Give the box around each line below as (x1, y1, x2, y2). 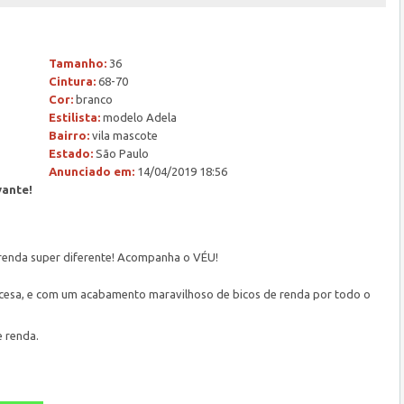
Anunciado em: (49, 165, 134, 178)
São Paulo (93, 147, 149, 160)
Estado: (49, 147, 93, 160)
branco (73, 93, 113, 106)
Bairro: (49, 129, 89, 142)
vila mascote (89, 129, 158, 142)
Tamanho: (49, 57, 106, 69)
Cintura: (49, 75, 96, 87)
